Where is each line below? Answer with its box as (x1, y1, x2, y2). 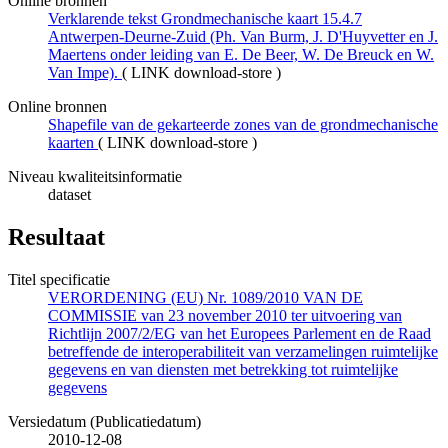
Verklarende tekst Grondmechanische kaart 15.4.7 (48, 10, 362, 28)
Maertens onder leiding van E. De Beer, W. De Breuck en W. (48, 46, 434, 64)
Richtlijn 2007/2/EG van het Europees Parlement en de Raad (48, 325, 431, 343)
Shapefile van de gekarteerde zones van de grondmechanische (48, 116, 438, 134)
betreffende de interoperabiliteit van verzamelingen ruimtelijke (48, 343, 438, 361)
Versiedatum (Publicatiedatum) (8, 413, 201, 431)
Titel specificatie (8, 271, 110, 289)
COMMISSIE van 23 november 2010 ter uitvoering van (48, 307, 402, 325)
